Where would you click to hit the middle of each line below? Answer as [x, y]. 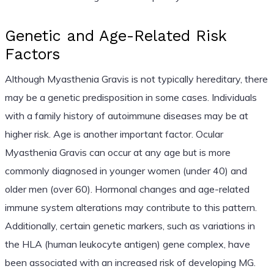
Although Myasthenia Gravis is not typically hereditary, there [136, 79]
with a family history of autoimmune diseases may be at [126, 115]
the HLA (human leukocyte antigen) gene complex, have [127, 244]
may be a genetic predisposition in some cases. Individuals [131, 97]
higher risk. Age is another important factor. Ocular [114, 134]
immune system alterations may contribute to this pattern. [131, 207]
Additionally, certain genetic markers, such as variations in [130, 225]
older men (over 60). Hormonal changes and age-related [127, 189]
